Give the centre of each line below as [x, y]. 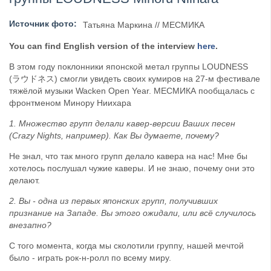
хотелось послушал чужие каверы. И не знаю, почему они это [132, 168]
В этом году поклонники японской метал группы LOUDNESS [129, 67]
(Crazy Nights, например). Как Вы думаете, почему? [114, 136]
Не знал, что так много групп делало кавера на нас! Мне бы [128, 156]
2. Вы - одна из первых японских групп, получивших [113, 201]
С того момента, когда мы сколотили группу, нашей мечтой [126, 246]
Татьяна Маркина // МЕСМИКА [144, 25]
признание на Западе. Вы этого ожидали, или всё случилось [132, 213]
